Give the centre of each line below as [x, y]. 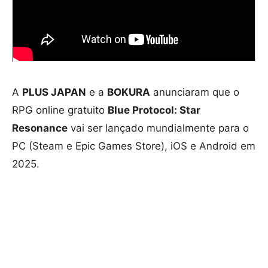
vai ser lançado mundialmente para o [158, 128]
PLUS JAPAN [54, 92]
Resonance [40, 128]
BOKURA [129, 92]
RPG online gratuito [60, 110]
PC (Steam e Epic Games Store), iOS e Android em [134, 146]
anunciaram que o [195, 92]
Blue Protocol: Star [154, 110]
